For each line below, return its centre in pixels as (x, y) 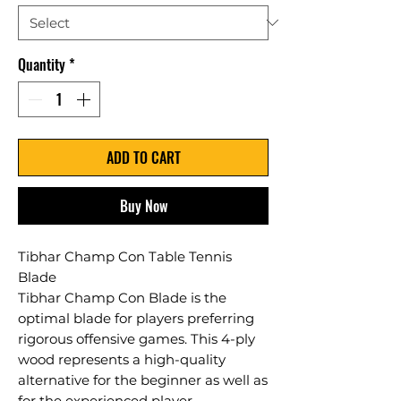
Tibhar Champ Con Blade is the (122, 297)
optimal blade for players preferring (136, 318)
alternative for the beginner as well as (143, 380)
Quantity (42, 64)
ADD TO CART (143, 157)
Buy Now (143, 205)
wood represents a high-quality (122, 359)
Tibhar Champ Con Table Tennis (125, 256)
